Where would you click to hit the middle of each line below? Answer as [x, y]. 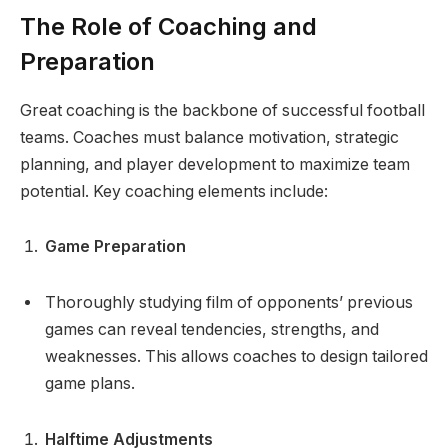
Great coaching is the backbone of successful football [222, 110]
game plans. [90, 384]
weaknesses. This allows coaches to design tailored [236, 357]
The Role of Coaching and [168, 26]
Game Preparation [115, 247]
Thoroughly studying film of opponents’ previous [229, 303]
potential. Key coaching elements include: [174, 191]
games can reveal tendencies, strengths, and [212, 330]
